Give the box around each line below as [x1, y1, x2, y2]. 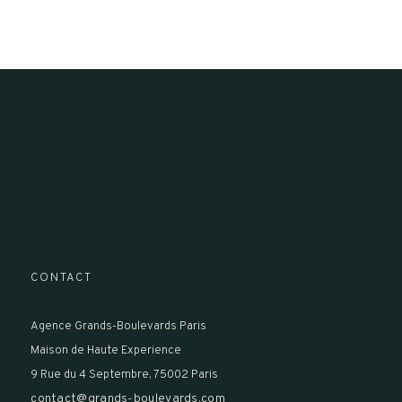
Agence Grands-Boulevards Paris [31, 319, 207, 334]
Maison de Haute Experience [31, 344, 182, 358]
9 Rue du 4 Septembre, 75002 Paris [31, 368, 219, 382]
